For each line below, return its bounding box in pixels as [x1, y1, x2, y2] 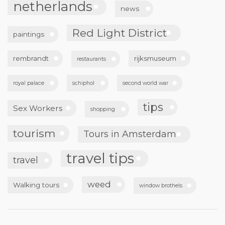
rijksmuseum [134, 54, 176, 63]
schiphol [72, 80, 94, 87]
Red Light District [72, 26, 167, 40]
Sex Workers [13, 103, 62, 114]
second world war [123, 80, 168, 87]
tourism [13, 127, 55, 140]
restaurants [77, 56, 106, 63]
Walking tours [13, 181, 59, 189]
